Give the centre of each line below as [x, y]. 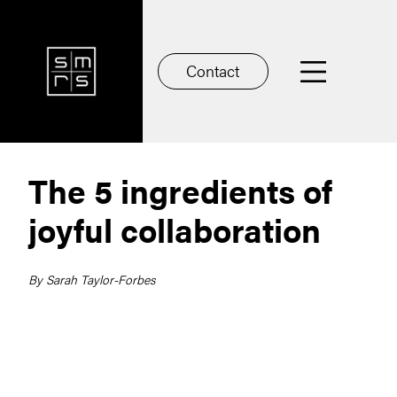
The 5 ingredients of [180, 190]
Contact [213, 70]
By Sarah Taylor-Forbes [92, 279]
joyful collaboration [175, 229]
